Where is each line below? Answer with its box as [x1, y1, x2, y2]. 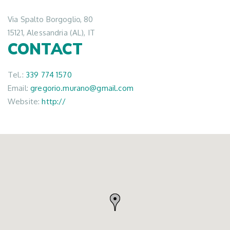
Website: [8, 97, 42, 106]
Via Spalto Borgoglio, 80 [8, 14, 93, 24]
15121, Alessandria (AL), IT [8, 28, 95, 37]
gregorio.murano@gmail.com [30, 83, 133, 93]
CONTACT [8, 39, 83, 59]
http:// [42, 97, 66, 106]
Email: [8, 83, 31, 93]
